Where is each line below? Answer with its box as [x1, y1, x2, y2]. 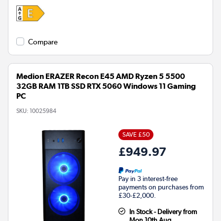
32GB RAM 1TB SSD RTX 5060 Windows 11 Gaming [16, 81, 196, 91]
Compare [28, 37, 58, 47]
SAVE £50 [122, 131, 150, 139]
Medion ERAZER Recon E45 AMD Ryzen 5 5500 [16, 72, 185, 81]
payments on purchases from [118, 183, 204, 191]
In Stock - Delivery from [129, 208, 197, 216]
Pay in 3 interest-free [118, 175, 178, 183]
